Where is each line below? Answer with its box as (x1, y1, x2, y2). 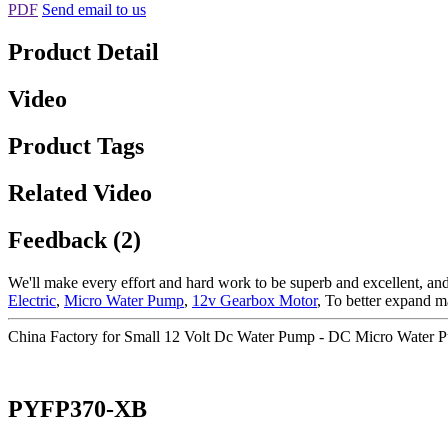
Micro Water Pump (64, 291, 184, 309)
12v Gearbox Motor (192, 291, 317, 309)
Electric (8, 291, 56, 309)
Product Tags (8, 132, 144, 159)
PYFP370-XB (8, 395, 147, 422)
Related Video (8, 179, 152, 206)
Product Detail (8, 39, 159, 66)
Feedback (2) (8, 226, 141, 253)
